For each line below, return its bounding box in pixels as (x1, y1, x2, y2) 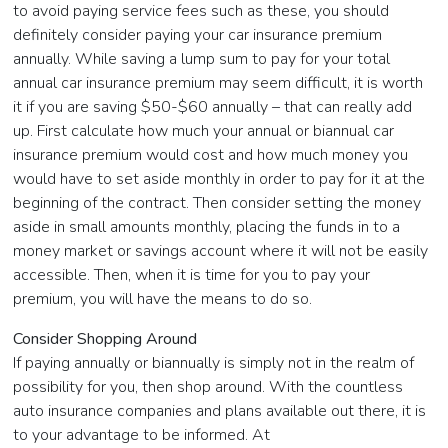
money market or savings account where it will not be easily (13, 240, 429, 263)
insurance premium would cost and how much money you (13, 144, 409, 167)
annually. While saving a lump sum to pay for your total (13, 48, 391, 71)
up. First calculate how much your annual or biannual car (13, 120, 395, 143)
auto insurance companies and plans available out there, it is (13, 400, 427, 423)
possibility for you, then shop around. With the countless (13, 376, 404, 399)
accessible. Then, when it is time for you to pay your (13, 264, 371, 287)
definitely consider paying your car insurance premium (13, 24, 383, 47)
